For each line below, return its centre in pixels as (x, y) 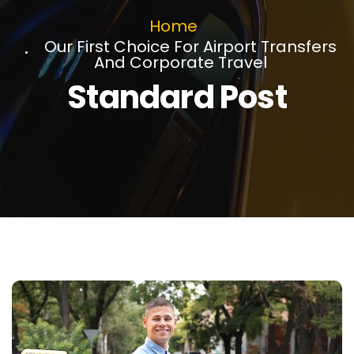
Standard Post (177, 97)
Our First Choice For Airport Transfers (190, 46)
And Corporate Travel (180, 62)
